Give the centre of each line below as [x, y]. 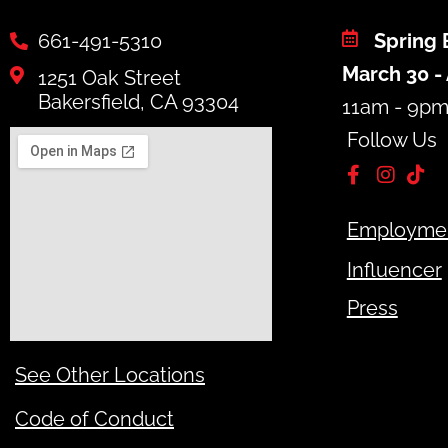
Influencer [394, 270]
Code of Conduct [94, 419]
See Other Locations [110, 375]
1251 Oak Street [109, 78]
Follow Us [391, 140]
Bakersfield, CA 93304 [138, 102]
